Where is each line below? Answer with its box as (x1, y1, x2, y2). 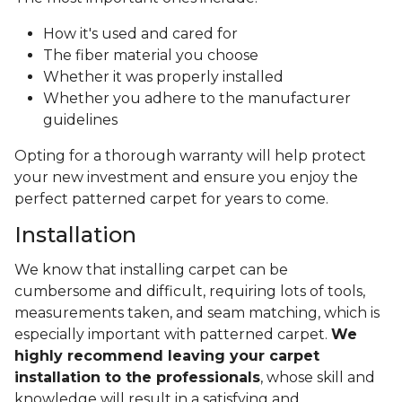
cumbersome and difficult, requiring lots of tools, (14, 283, 365, 301)
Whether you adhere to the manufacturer (43, 90, 351, 108)
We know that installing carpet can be (14, 261, 288, 279)
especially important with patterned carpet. (14, 326, 331, 344)
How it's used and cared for (43, 25, 238, 43)
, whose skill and (260, 369, 375, 387)
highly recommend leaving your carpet (14, 347, 319, 365)
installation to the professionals (14, 369, 260, 387)
